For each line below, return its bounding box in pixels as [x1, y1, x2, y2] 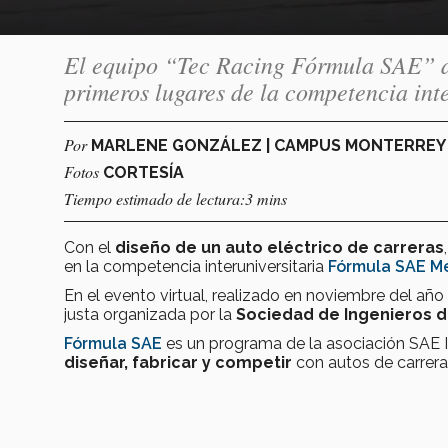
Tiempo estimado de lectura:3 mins [64, 187, 287, 209]
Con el [64, 237, 115, 257]
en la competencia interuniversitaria [64, 256, 328, 276]
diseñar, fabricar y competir [64, 352, 296, 372]
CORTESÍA [103, 162, 184, 182]
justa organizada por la [64, 304, 236, 324]
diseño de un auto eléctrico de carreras [115, 237, 444, 257]
